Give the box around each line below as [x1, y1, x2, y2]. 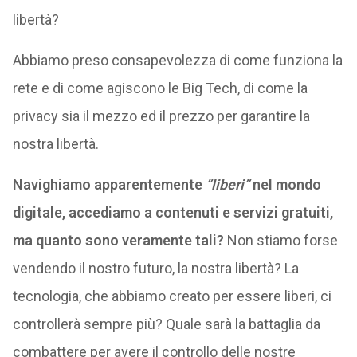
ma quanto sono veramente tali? [12, 232, 224, 249]
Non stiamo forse [223, 232, 338, 249]
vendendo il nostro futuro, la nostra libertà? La [12, 260, 299, 277]
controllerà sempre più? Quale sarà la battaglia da [12, 316, 320, 332]
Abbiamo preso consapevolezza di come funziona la [12, 52, 343, 69]
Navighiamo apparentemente [12, 176, 206, 193]
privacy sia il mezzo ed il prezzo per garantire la [12, 108, 310, 124]
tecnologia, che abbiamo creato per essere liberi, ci [12, 288, 331, 304]
